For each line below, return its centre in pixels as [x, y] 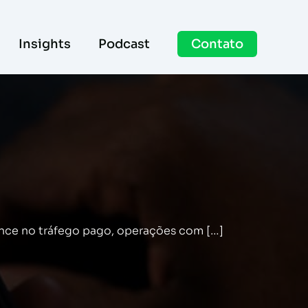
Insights [45, 44]
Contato [218, 44]
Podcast [124, 44]
